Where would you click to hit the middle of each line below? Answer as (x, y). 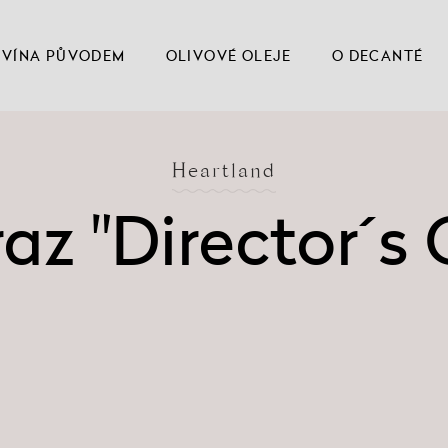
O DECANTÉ (377, 55)
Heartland (224, 174)
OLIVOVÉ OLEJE (228, 55)
